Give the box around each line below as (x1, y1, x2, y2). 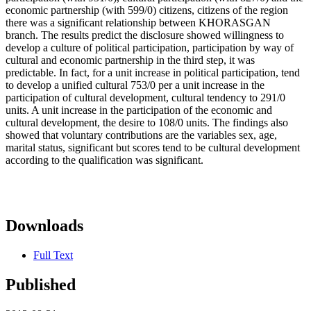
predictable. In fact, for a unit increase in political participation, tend (6, 67, 300, 79)
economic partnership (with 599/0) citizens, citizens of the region (6, 4, 288, 17)
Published (6, 276, 76, 294)
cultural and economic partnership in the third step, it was (6, 54, 255, 67)
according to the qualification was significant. (6, 154, 203, 167)
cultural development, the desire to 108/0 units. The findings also (6, 117, 288, 129)
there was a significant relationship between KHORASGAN (6, 17, 271, 29)
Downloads (6, 217, 83, 235)
